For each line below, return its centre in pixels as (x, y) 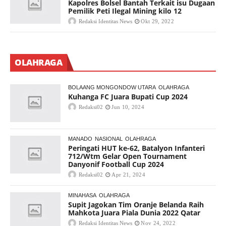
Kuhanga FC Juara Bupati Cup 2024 (128, 97)
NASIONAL (109, 139)
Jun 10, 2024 (128, 107)
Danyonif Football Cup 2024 (116, 164)
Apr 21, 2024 (128, 175)
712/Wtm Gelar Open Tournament (127, 156)
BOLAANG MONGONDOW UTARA (112, 88)
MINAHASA (82, 195)
